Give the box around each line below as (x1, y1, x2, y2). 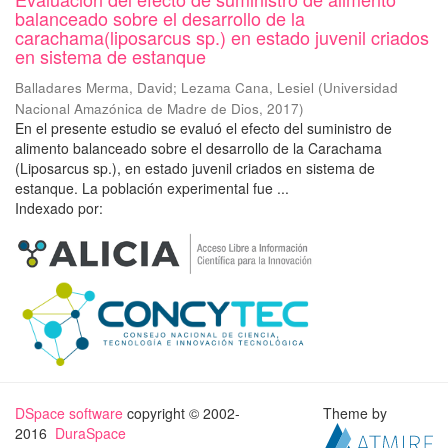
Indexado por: (15, 198, 103, 218)
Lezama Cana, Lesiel (181, 78, 314, 97)
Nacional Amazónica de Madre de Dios (15, 99, 259, 118)
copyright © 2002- (123, 403, 240, 424)
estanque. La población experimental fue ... (15, 178, 289, 198)
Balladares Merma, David (15, 78, 173, 97)
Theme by (323, 403, 392, 424)
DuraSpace (55, 423, 126, 444)
